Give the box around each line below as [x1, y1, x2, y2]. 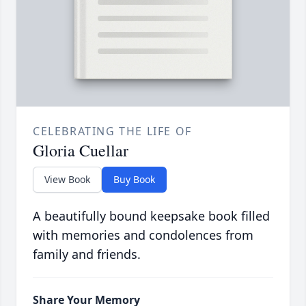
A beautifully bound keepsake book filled [33, 208, 270, 225]
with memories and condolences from [33, 227, 253, 244]
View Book [44, 173, 90, 186]
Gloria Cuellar [33, 139, 128, 162]
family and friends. [33, 246, 141, 263]
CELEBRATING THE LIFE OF [33, 124, 192, 139]
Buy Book [113, 173, 155, 186]
